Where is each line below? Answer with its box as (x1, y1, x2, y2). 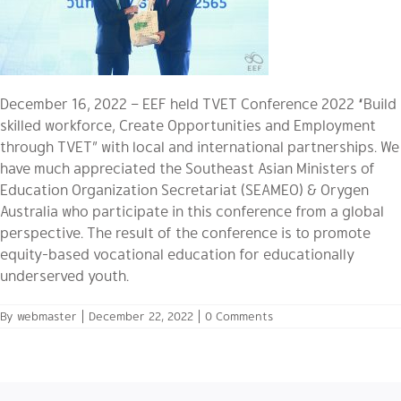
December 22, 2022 (89, 306, 193, 325)
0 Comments (205, 306, 273, 325)
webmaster (17, 306, 77, 325)
